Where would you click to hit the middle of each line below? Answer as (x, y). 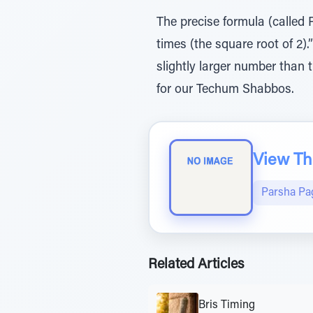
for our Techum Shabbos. (225, 90)
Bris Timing (227, 305)
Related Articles (196, 265)
